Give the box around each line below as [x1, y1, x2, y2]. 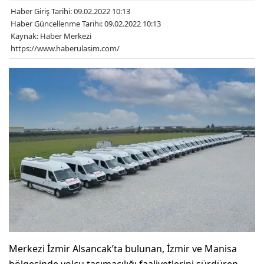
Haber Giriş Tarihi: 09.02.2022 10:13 [11, 5, 130, 16]
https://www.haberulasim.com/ [11, 42, 120, 54]
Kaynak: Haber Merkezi [11, 30, 91, 41]
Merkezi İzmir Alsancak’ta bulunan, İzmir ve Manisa [9, 242, 237, 255]
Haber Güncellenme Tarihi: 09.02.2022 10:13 [11, 18, 161, 29]
